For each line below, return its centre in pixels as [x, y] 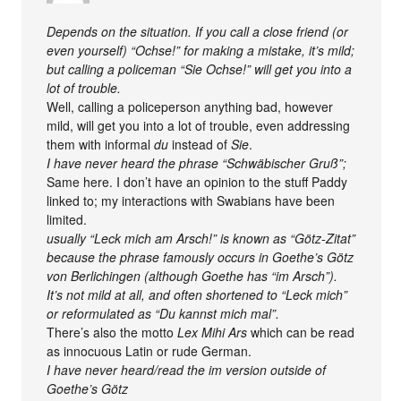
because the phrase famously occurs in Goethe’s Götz [200, 256]
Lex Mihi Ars [213, 332]
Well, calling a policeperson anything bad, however [190, 106]
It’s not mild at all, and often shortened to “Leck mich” [197, 294]
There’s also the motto [112, 332]
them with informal [101, 144]
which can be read [301, 332]
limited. [67, 219]
